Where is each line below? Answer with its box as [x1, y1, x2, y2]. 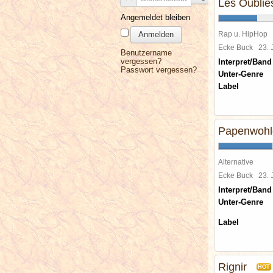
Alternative [218, 158, 253, 166]
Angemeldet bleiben [121, 13, 190, 22]
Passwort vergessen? [121, 65, 197, 74]
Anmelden [138, 30, 174, 39]
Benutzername [121, 48, 172, 57]
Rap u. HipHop [218, 30, 268, 38]
